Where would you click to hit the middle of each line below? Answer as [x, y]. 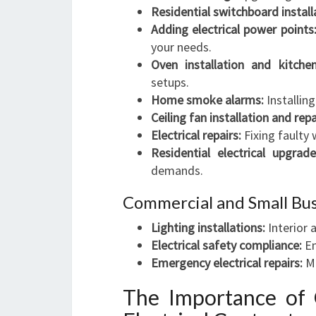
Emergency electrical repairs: [227, 263]
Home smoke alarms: [207, 100]
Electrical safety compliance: [226, 245]
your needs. [181, 47]
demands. [177, 170]
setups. [170, 82]
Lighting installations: [208, 227]
